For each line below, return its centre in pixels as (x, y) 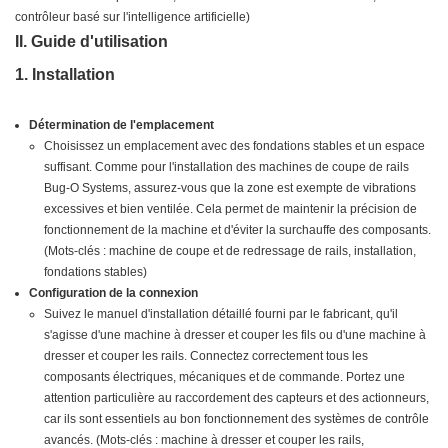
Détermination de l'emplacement (122, 125)
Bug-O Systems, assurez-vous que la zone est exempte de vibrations (229, 188)
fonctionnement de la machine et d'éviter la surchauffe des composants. (237, 230)
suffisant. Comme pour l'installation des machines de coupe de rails (226, 167)
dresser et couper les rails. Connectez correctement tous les (205, 356)
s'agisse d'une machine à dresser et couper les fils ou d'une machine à (234, 335)
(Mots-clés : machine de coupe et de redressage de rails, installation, (229, 251)
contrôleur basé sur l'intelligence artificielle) (132, 17)
